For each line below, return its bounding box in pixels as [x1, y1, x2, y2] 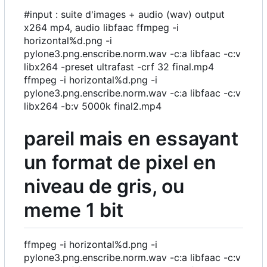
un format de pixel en [24, 150, 216, 174]
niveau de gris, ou [24, 174, 184, 198]
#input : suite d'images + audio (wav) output [24, 8, 225, 20]
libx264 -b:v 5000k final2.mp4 [24, 100, 162, 112]
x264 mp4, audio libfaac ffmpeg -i [24, 21, 179, 33]
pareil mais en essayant [24, 126, 238, 150]
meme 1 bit [24, 198, 123, 222]
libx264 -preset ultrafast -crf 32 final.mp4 [24, 60, 214, 73]
